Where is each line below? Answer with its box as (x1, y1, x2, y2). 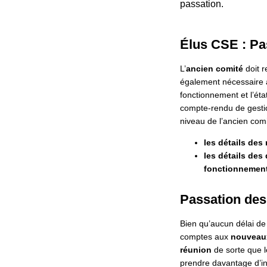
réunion (179, 245, 212, 255)
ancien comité (185, 63, 243, 73)
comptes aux (179, 232, 231, 242)
